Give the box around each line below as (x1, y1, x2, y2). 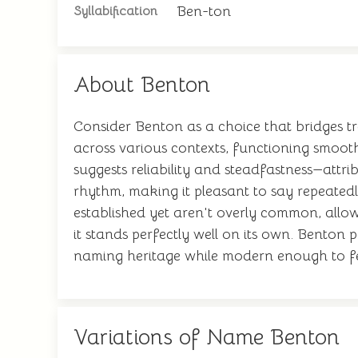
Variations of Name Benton (74, 324, 340, 351)
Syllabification (74, 3, 157, 19)
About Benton (74, 71, 210, 98)
